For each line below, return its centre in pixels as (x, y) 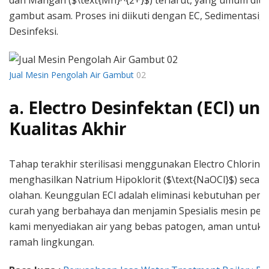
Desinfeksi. (34, 32)
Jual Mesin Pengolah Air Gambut (71, 75)
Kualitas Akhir (68, 129)
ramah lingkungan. (52, 242)
